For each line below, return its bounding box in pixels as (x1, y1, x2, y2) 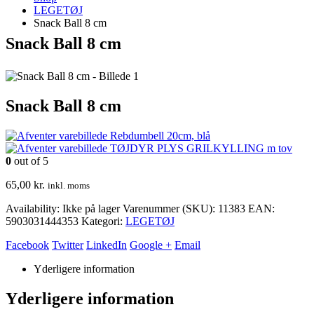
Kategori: (81, 214, 125, 227)
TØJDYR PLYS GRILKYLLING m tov (110, 142, 292, 154)
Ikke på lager (62, 202, 120, 214)
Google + (130, 238, 172, 251)
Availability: (6, 202, 62, 214)
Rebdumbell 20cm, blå (110, 129, 210, 142)
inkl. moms (48, 179, 90, 191)
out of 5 (11, 154, 48, 167)
